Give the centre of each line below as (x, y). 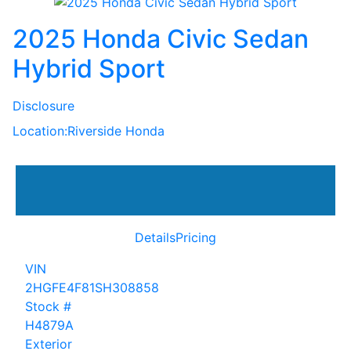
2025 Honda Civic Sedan (161, 38)
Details (155, 237)
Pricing (196, 237)
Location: (40, 130)
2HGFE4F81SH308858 (92, 287)
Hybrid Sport (89, 68)
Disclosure (43, 105)
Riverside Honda (116, 130)
